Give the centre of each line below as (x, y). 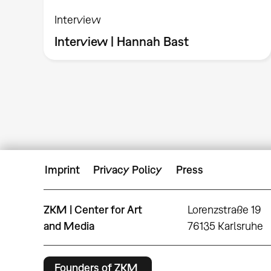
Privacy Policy (128, 170)
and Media (69, 226)
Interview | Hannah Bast (122, 41)
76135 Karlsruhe (226, 226)
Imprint (62, 170)
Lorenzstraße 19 (225, 209)
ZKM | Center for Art (93, 209)
